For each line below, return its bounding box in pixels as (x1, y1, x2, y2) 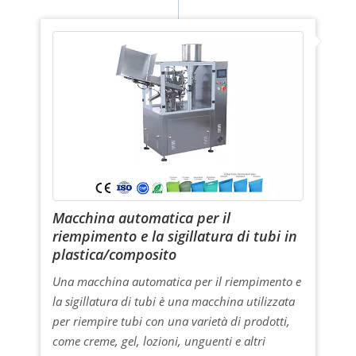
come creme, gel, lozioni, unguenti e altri (52, 332, 265, 349)
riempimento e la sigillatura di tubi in (52, 226, 297, 246)
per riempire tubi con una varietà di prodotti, (52, 312, 290, 329)
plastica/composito (52, 244, 176, 264)
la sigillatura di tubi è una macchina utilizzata (52, 292, 295, 309)
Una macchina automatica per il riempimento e (52, 273, 301, 289)
